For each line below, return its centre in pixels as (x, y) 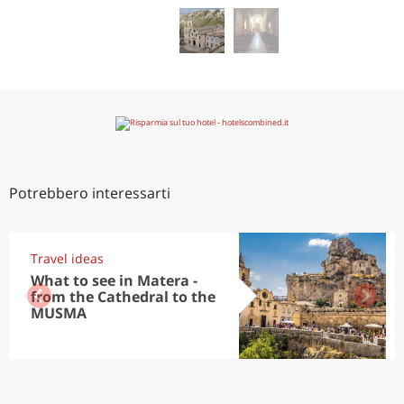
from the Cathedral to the (123, 297)
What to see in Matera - (114, 280)
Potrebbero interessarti (90, 193)
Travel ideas (67, 258)
